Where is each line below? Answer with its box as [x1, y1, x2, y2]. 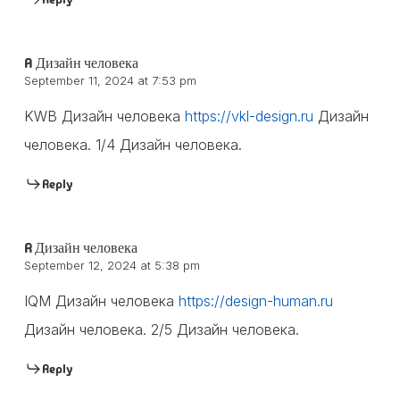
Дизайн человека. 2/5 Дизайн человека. [23, 320, 299, 338]
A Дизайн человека [23, 53, 138, 72]
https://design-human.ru [178, 291, 333, 310]
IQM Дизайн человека [23, 291, 179, 310]
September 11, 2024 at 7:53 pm [23, 72, 196, 87]
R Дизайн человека [23, 237, 137, 257]
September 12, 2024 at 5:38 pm [23, 257, 200, 272]
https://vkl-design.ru [184, 106, 313, 125]
